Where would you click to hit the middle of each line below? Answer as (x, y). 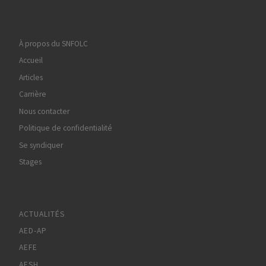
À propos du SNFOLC (53, 44)
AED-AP (33, 231)
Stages (30, 162)
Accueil (31, 61)
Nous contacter (44, 111)
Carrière (32, 94)
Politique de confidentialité (65, 128)
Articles (31, 77)
